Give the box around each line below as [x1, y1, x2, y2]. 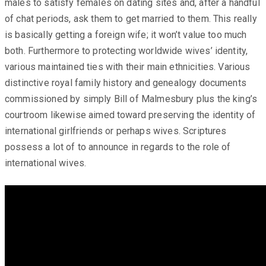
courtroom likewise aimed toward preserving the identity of [5, 109, 256, 121]
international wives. [5, 157, 87, 169]
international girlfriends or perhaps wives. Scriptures [5, 125, 227, 137]
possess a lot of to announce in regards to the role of [5, 141, 231, 153]
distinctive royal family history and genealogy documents [5, 77, 246, 89]
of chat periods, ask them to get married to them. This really [5, 13, 257, 25]
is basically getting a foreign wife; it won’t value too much [5, 29, 247, 41]
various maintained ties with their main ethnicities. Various [5, 61, 251, 73]
